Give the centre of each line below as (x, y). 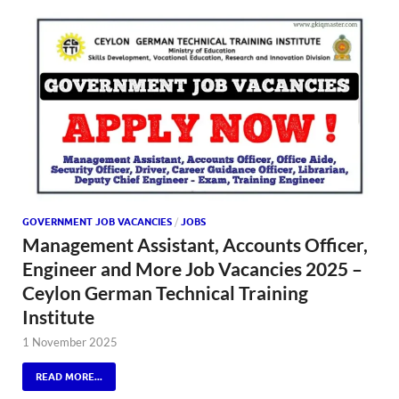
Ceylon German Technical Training (165, 293)
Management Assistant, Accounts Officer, (195, 245)
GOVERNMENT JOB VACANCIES (97, 222)
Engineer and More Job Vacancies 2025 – (192, 269)
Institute (58, 317)
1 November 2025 (70, 342)
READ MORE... (69, 377)
